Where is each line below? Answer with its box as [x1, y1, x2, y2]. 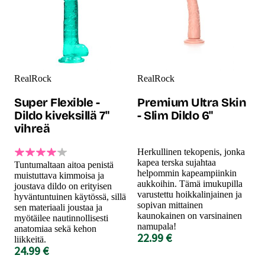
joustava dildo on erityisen [14, 180, 112, 191]
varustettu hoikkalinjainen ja [137, 189, 242, 199]
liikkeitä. [14, 234, 46, 244]
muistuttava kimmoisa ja [14, 170, 104, 180]
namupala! [137, 221, 176, 231]
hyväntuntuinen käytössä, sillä [14, 191, 126, 202]
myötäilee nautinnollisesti [14, 212, 108, 223]
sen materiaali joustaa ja [14, 202, 102, 212]
